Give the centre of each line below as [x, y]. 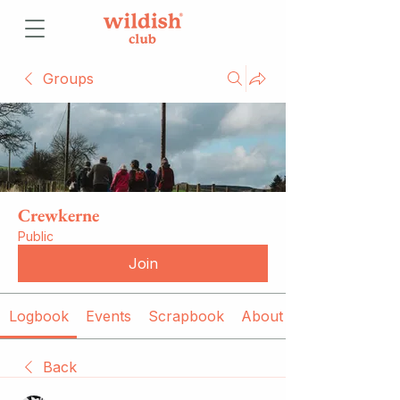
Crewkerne [58, 215]
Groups [68, 79]
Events [108, 316]
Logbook [38, 316]
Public [36, 236]
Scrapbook [186, 316]
